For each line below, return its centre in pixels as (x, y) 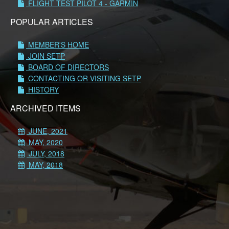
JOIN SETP (45, 55)
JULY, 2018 (45, 154)
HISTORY (42, 89)
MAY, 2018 (45, 165)
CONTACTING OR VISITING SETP (84, 78)
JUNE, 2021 (47, 131)
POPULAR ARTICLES (52, 21)
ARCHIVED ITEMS (45, 108)
